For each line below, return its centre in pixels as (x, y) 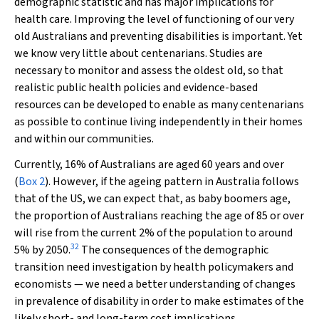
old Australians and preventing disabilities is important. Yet (158, 36)
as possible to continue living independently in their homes (158, 122)
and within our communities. (84, 139)
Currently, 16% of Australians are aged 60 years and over (149, 164)
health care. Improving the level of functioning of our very (154, 19)
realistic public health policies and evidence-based (136, 88)
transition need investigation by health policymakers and (154, 267)
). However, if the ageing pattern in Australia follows (172, 182)
